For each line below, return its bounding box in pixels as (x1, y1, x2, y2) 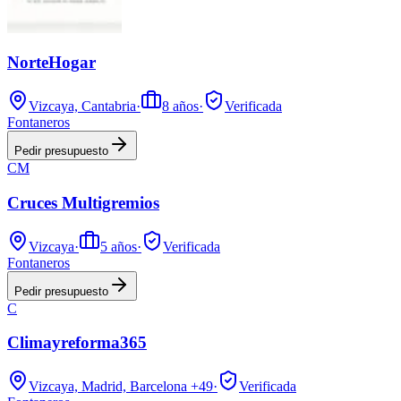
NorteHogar (7, 53, 96, 73)
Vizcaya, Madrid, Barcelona (29, 379, 187, 395)
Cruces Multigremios (7, 192, 159, 212)
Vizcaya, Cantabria (29, 98, 136, 115)
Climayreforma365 (7, 333, 147, 353)
